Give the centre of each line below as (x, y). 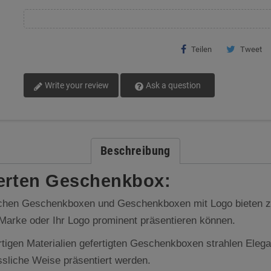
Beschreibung (135, 151)
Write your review (76, 85)
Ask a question (172, 85)
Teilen (201, 49)
